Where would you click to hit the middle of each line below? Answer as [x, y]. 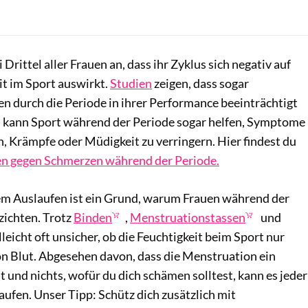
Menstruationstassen [188, 217]
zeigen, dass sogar [200, 83]
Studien [131, 83]
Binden [93, 217]
